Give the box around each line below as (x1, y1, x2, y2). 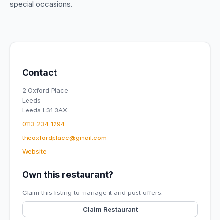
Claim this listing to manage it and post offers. (22, 189, 163, 196)
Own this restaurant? (22, 169, 113, 180)
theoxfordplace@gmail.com (22, 134, 107, 141)
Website (22, 147, 47, 155)
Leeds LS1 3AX (22, 106, 67, 114)
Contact (22, 67, 57, 78)
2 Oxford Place (22, 86, 68, 94)
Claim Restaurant (82, 205, 137, 213)
